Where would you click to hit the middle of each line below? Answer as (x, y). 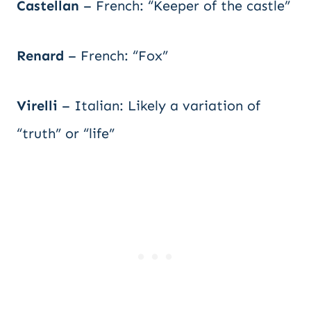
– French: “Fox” (116, 56)
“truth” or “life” (66, 133)
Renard (40, 56)
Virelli (37, 106)
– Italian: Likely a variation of (159, 106)
